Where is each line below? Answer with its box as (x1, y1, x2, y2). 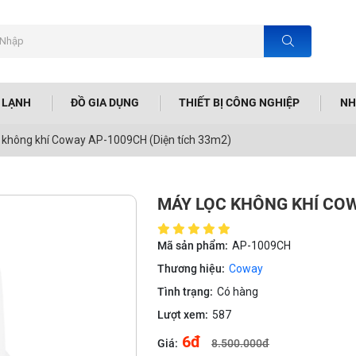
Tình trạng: (157, 284, 213, 298)
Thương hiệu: (157, 261, 225, 275)
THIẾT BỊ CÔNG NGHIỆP (179, 96, 300, 110)
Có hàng (217, 284, 258, 298)
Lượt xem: (157, 308, 208, 321)
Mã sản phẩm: (157, 238, 228, 252)
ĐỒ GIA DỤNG (71, 96, 140, 110)
